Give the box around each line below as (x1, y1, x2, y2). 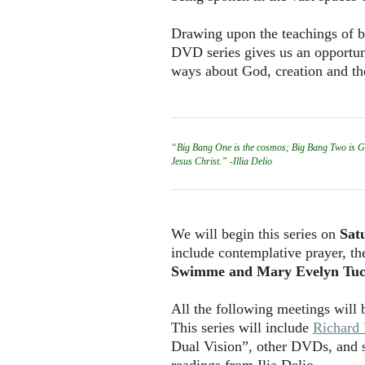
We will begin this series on (170, 225, 340, 242)
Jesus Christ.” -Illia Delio (170, 155, 272, 167)
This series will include (170, 319, 313, 336)
